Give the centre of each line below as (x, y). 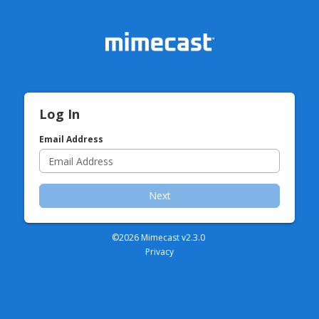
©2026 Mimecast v (149, 237)
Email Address (71, 139)
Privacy (159, 252)
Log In (59, 114)
